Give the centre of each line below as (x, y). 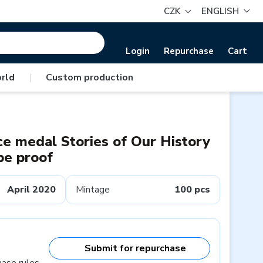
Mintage (93, 190)
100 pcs (192, 190)
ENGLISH (220, 11)
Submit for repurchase (135, 248)
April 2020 (31, 190)
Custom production (89, 77)
